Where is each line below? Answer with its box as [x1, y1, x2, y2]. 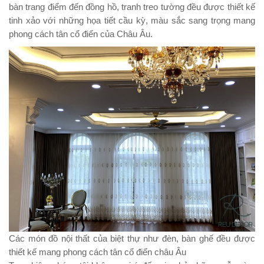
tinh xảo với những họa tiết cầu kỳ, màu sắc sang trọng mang [9, 15, 255, 25]
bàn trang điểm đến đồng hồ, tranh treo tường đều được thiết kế [9, 2, 255, 12]
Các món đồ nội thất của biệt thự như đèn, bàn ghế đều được [9, 233, 255, 243]
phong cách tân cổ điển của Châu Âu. [9, 29, 153, 39]
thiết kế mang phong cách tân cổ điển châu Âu [9, 246, 186, 257]
